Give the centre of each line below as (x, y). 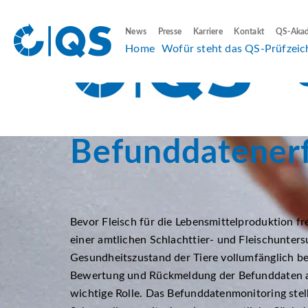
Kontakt (249, 31)
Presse (170, 31)
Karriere (208, 31)
